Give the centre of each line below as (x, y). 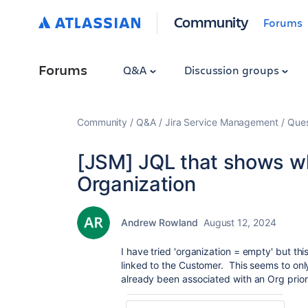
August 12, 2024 (240, 222)
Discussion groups (233, 70)
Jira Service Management (221, 122)
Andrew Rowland (159, 222)
